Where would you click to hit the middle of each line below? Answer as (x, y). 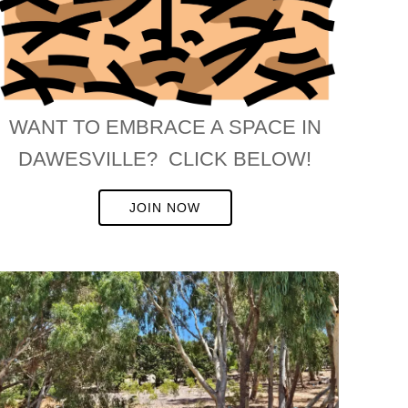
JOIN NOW (165, 207)
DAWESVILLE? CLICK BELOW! (165, 158)
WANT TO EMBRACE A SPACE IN (165, 127)
